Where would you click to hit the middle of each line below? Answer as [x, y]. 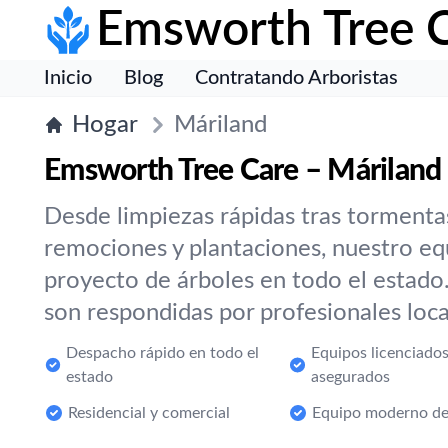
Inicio [68, 78]
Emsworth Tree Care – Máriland [243, 171]
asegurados [350, 377]
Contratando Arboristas [296, 78]
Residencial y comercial [149, 413]
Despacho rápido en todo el [162, 353]
